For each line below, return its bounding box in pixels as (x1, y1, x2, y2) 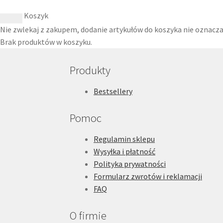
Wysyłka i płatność (94, 146, 156, 156)
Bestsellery (94, 86, 133, 96)
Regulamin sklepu (94, 133, 155, 144)
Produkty (70, 63, 111, 77)
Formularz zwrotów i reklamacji (94, 171, 203, 181)
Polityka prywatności (94, 158, 166, 169)
